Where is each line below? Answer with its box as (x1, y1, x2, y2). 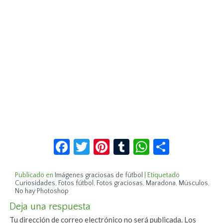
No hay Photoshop (15, 187, 69, 196)
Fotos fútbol (58, 179, 94, 188)
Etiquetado (147, 171, 180, 180)
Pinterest (110, 133, 173, 153)
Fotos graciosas (97, 179, 143, 188)
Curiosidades (15, 179, 56, 188)
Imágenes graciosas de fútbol (55, 171, 143, 180)
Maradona (146, 179, 176, 188)
